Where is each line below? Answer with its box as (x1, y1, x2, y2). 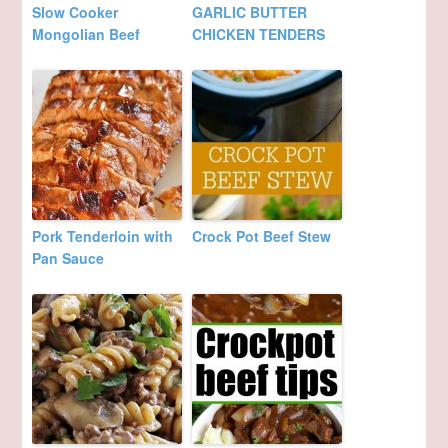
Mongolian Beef (32, 24, 141, 45)
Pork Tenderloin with (32, 226, 174, 247)
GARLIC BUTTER (192, 2, 308, 23)
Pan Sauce (32, 248, 105, 269)
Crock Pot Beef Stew (192, 226, 332, 247)
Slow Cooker (32, 2, 119, 23)
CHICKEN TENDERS (192, 24, 326, 45)
